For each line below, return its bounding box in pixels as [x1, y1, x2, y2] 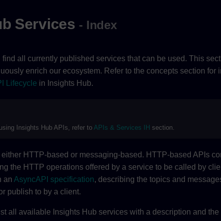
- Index [79, 18, 117, 32]
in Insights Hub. [37, 78, 93, 87]
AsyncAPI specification [14, 175, 94, 184]
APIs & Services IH [94, 124, 150, 132]
